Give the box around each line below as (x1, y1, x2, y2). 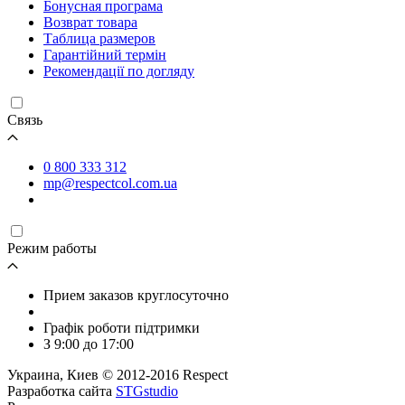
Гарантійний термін (43, 46, 166, 62)
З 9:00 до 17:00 (43, 335, 134, 352)
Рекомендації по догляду (43, 62, 194, 79)
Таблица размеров (43, 30, 155, 46)
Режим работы (7, 240, 97, 256)
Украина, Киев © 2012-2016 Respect (7, 366, 228, 382)
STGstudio (116, 382, 178, 399)
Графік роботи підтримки (43, 319, 200, 335)
